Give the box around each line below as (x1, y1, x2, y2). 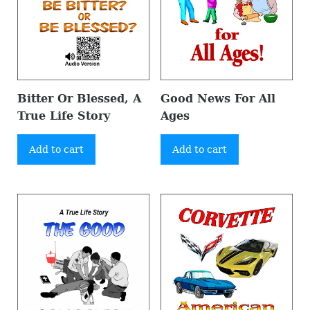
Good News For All (160, 91, 275, 105)
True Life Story (17, 109, 110, 122)
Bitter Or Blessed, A (17, 91, 141, 105)
